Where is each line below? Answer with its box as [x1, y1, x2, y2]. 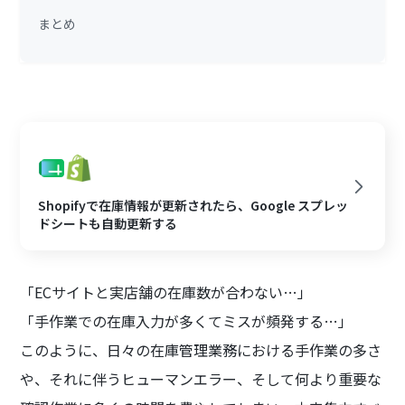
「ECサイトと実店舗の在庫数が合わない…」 [20, 281, 313, 304]
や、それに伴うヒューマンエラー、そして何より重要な [20, 368, 382, 391]
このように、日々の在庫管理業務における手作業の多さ [20, 339, 382, 362]
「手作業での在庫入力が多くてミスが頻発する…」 [20, 310, 353, 333]
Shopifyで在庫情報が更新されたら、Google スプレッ [38, 196, 349, 215]
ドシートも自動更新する [38, 214, 178, 233]
